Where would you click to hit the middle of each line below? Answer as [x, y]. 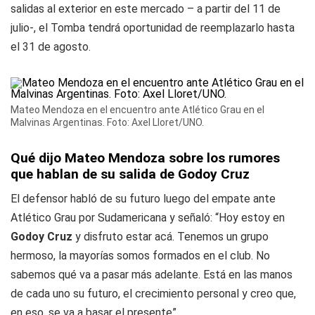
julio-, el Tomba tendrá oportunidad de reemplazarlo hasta [153, 28]
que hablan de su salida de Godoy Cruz [130, 174]
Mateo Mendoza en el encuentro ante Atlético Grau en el [137, 110]
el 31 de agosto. [51, 47]
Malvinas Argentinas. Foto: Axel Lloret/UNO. [107, 122]
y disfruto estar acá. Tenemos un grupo [172, 237]
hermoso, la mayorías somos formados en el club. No [140, 256]
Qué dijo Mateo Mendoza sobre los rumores [145, 158]
